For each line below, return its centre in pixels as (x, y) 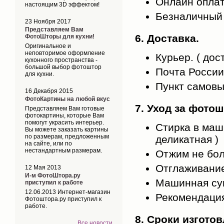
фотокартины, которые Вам (64, 115)
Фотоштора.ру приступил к (63, 199)
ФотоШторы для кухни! (60, 36)
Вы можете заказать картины (67, 129)
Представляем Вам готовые (65, 108)
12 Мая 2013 (43, 167)
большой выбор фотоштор (63, 67)
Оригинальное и (48, 46)
